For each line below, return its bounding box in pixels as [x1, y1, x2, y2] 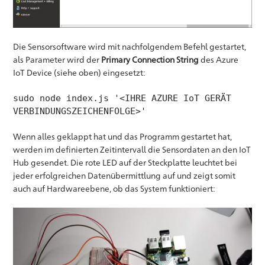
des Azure [201, 54, 239, 65]
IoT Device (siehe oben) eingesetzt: [13, 67, 146, 78]
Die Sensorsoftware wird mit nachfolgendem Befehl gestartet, [13, 41, 247, 52]
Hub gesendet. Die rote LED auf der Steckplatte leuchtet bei [13, 157, 238, 168]
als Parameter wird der [13, 54, 102, 65]
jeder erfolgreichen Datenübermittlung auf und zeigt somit [13, 170, 236, 181]
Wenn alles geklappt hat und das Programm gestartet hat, [13, 131, 232, 142]
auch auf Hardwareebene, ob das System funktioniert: [13, 183, 216, 194]
